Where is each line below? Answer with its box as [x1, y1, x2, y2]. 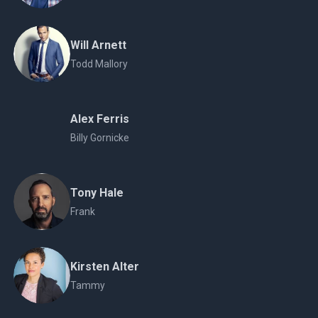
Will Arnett [70, 38, 126, 52]
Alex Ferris [70, 112, 129, 126]
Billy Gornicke [70, 132, 129, 143]
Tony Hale [70, 186, 124, 199]
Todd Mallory [70, 58, 128, 70]
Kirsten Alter [70, 260, 139, 273]
